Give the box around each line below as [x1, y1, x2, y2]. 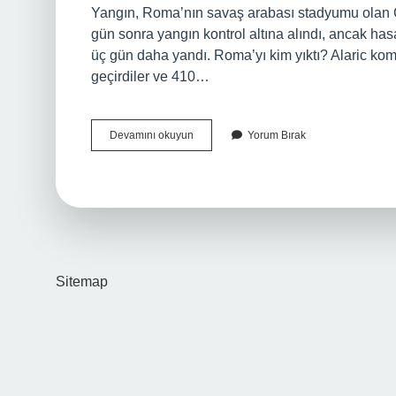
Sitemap [56, 274, 108, 289]
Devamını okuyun [110, 129, 194, 141]
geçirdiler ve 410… [91, 69, 209, 84]
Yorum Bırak [247, 129, 306, 141]
